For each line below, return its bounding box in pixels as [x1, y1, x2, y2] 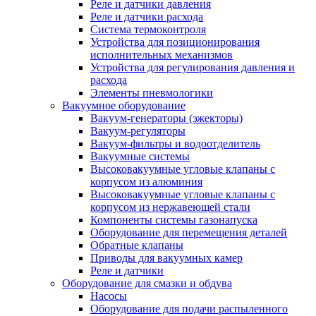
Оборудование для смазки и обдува [62, 276, 232, 289]
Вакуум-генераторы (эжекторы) [90, 111, 243, 124]
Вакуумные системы [90, 150, 190, 162]
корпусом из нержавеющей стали [90, 200, 250, 213]
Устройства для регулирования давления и [90, 61, 295, 73]
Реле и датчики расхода [90, 10, 203, 23]
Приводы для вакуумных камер [90, 251, 243, 264]
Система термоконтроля [90, 23, 206, 35]
